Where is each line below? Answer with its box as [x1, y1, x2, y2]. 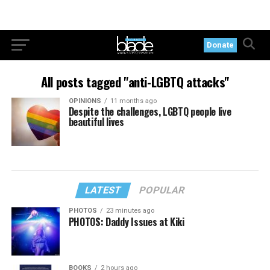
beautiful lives [68, 115, 124, 129]
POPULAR [138, 184, 187, 196]
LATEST [84, 184, 124, 196]
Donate [207, 40, 234, 49]
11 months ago [110, 97, 157, 105]
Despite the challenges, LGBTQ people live [68, 104, 231, 119]
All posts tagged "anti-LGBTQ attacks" [41, 72, 229, 91]
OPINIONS [68, 97, 101, 105]
